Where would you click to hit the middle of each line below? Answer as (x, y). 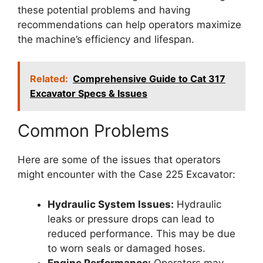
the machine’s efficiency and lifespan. (106, 39)
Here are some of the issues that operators (119, 160)
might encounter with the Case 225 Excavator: (127, 175)
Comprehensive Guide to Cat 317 (149, 79)
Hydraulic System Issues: (111, 204)
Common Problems (93, 131)
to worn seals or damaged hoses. (127, 248)
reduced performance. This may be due (141, 233)
